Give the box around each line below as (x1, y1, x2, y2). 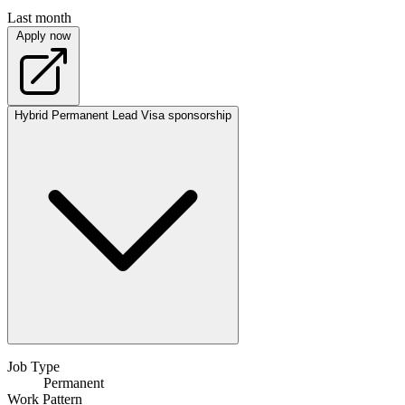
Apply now (16, 29, 71, 43)
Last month (7, 10, 71, 26)
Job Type (7, 359, 60, 375)
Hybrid (14, 108, 48, 123)
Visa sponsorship (141, 108, 231, 123)
